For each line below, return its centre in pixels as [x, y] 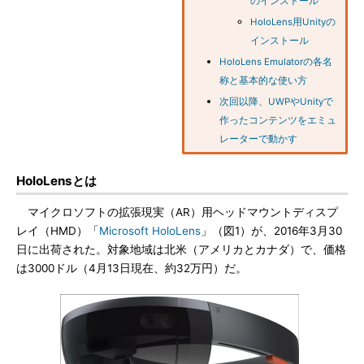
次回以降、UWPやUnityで [276, 102]
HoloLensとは [56, 181]
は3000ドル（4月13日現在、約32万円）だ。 [132, 268]
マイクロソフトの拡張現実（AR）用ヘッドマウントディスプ [177, 212]
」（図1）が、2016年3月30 [271, 231]
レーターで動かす [258, 139]
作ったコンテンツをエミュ [278, 120]
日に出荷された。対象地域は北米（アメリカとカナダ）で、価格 [181, 249]
